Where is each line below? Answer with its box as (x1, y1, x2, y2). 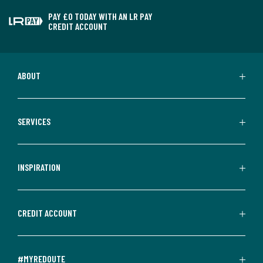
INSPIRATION (18, 161, 60, 173)
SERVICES (18, 116, 50, 127)
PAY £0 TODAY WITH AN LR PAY (48, 11, 153, 22)
